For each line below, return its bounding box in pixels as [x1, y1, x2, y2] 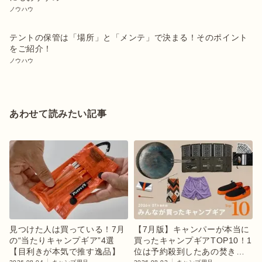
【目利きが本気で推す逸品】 [9, 247, 120, 257]
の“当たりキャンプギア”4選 [9, 236, 115, 246]
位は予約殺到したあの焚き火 [134, 247, 245, 257]
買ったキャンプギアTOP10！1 [134, 236, 252, 246]
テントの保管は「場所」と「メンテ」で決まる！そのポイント [9, 32, 248, 42]
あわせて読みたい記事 [9, 108, 107, 119]
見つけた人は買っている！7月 [9, 225, 125, 235]
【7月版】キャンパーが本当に [134, 225, 250, 235]
